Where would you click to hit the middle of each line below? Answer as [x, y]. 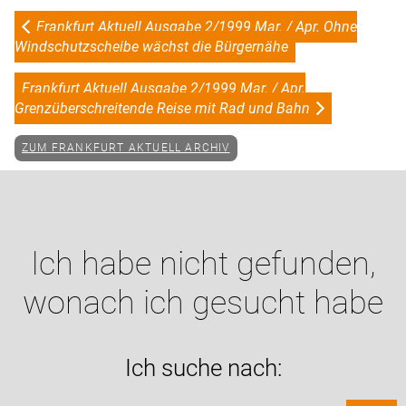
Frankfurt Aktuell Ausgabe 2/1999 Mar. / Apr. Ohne [197, 26]
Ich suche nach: [203, 367]
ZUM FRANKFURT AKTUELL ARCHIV [126, 148]
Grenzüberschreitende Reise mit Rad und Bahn [162, 108]
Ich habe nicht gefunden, [203, 263]
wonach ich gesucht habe [203, 302]
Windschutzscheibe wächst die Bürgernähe [151, 46]
